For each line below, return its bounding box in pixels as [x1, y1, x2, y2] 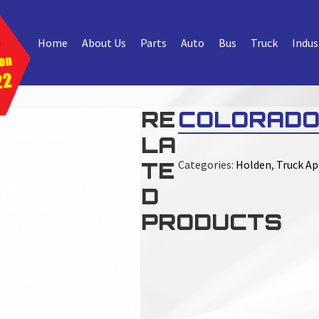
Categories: [178, 157, 236, 172]
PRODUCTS [140, 209, 282, 235]
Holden [236, 157, 272, 172]
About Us [82, 36, 127, 50]
